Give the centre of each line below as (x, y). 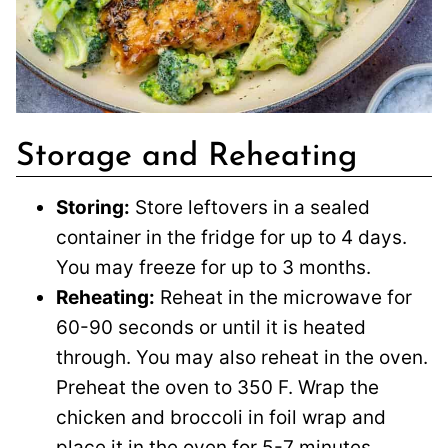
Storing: (93, 208)
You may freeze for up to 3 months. (213, 268)
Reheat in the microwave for (283, 298)
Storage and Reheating (186, 157)
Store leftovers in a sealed (250, 208)
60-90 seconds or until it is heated (211, 328)
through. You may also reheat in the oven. (242, 358)
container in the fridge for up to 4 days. (231, 238)
